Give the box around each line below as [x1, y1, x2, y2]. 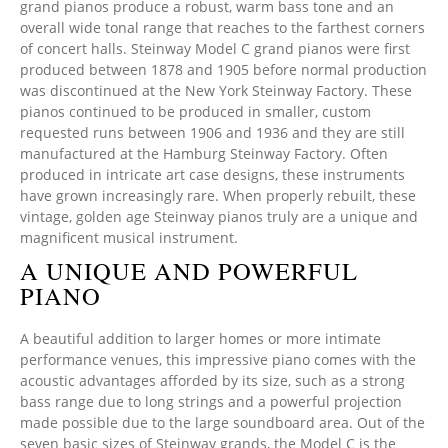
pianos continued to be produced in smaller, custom [20, 102, 371, 121]
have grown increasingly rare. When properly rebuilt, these [20, 186, 416, 205]
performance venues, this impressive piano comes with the [20, 350, 416, 369]
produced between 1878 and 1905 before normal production [20, 60, 427, 79]
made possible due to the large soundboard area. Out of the [20, 413, 425, 432]
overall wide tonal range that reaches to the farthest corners [20, 18, 425, 37]
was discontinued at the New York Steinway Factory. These [20, 81, 412, 100]
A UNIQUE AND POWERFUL [20, 254, 358, 287]
